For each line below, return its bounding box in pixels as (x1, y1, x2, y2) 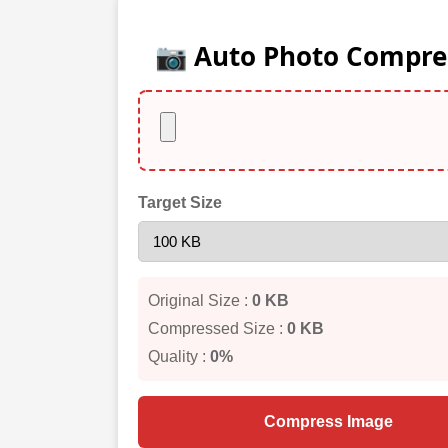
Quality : (148, 348, 210, 365)
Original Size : (148, 292, 252, 309)
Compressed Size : (148, 320, 287, 337)
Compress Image (263, 413, 393, 430)
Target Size (138, 194, 222, 211)
